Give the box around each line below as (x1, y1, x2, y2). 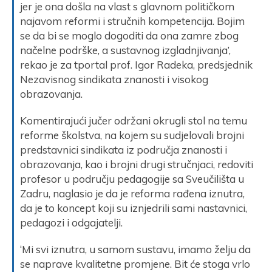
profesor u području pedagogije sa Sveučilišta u (20, 172, 244, 185)
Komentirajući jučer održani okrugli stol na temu (20, 114, 247, 127)
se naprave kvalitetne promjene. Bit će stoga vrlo (20, 257, 250, 270)
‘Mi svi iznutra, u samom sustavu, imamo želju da (20, 242, 251, 256)
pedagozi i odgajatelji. (20, 216, 123, 229)
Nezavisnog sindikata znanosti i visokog (20, 72, 208, 86)
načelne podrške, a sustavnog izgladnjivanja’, (20, 43, 231, 56)
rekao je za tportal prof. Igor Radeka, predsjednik (20, 58, 253, 71)
